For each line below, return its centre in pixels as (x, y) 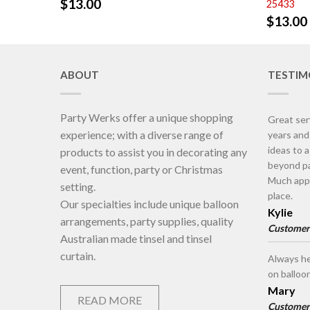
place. (280, 196)
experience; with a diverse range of (142, 135)
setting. (78, 187)
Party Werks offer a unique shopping (147, 118)
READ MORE (110, 300)
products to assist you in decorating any (154, 152)
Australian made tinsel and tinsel (136, 239)
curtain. (78, 256)
